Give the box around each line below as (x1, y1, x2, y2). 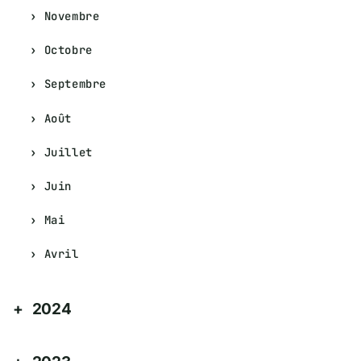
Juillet (44, 144, 93, 160)
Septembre (44, 77, 106, 92)
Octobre (44, 43, 93, 58)
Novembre (44, 9, 100, 24)
